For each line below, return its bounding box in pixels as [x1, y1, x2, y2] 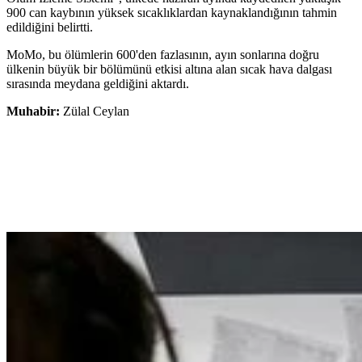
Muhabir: [6, 103, 63, 118]
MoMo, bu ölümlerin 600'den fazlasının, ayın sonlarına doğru [6, 47, 319, 61]
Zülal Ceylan [63, 103, 129, 118]
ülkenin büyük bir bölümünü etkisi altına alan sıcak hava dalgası [6, 61, 332, 76]
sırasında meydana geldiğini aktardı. [6, 76, 189, 90]
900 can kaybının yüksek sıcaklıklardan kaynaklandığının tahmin [6, 5, 337, 19]
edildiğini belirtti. [6, 19, 93, 34]
